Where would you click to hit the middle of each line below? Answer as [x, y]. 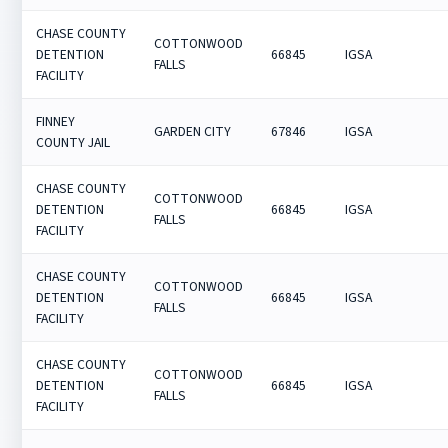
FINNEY [56, 121]
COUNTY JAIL [73, 142]
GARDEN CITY [193, 131]
